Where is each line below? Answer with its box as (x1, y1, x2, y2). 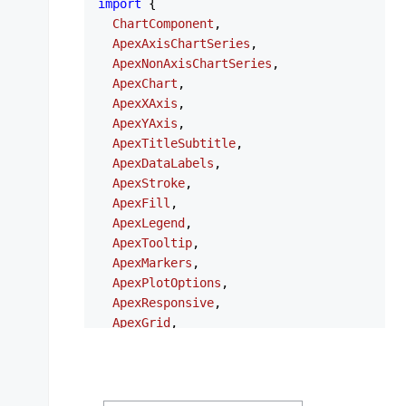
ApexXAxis (112, 96, 178, 111)
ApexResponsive (112, 295, 214, 310)
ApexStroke (112, 176, 185, 190)
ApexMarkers (112, 256, 192, 270)
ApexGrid (112, 315, 170, 330)
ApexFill (112, 196, 170, 210)
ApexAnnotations (112, 335, 221, 350)
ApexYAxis (112, 116, 178, 130)
